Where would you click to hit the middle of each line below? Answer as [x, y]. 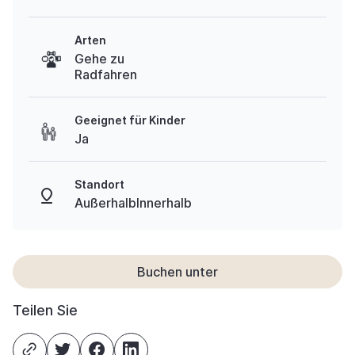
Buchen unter [177, 272]
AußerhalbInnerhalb [133, 203]
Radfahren [106, 74]
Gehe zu [99, 59]
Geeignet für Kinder [130, 120]
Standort [99, 184]
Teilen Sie [45, 310]
